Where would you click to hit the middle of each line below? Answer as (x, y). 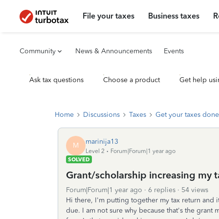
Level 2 (95, 151)
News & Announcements (114, 51)
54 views (195, 190)
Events (174, 51)
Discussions (101, 115)
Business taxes (174, 16)
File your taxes (109, 16)
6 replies (162, 190)
